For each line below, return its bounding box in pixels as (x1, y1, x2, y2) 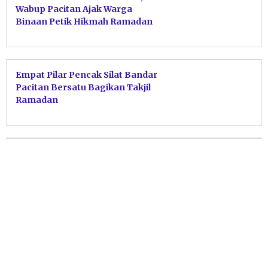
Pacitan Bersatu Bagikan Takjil (16, 81, 151, 93)
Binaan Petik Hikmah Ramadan (16, 16, 153, 27)
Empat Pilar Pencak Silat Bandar (16, 69, 157, 80)
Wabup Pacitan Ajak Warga (16, 3, 132, 14)
